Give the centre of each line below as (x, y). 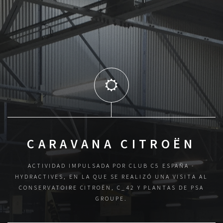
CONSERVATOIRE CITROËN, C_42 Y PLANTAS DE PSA (111, 187)
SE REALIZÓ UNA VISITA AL (158, 176)
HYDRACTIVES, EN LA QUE (61, 176)
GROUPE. (111, 198)
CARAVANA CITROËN (111, 144)
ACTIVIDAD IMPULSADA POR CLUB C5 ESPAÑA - (111, 165)
